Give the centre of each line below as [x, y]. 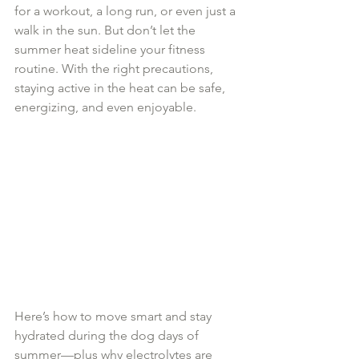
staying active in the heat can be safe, [121, 88]
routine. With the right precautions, [115, 69]
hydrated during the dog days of [108, 335]
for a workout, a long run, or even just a [127, 11]
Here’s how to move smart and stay [115, 316]
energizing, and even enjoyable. [105, 107]
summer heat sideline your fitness [111, 49]
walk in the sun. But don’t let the [107, 30]
